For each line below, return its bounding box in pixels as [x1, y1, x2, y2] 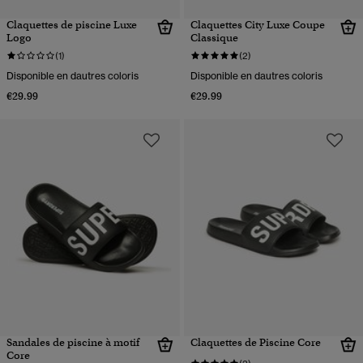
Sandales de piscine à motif [6, 335, 139, 350]
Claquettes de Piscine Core [190, 335, 321, 350]
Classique [190, 31, 238, 45]
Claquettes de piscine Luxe [6, 18, 137, 32]
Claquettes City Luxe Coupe [190, 18, 325, 32]
